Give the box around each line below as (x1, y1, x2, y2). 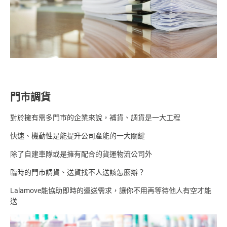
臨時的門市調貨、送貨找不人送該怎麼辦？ (10, 168, 145, 177)
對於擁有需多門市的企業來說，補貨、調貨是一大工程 (10, 113, 180, 122)
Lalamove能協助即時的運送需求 (10, 186, 112, 195)
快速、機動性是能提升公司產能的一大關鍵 (10, 132, 145, 140)
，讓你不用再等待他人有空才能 (112, 186, 211, 195)
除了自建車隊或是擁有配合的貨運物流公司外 (10, 150, 152, 159)
